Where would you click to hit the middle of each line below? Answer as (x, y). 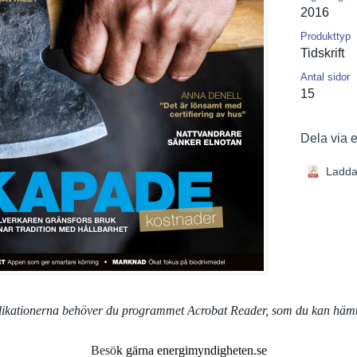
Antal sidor (325, 77)
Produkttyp (326, 36)
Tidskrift (322, 53)
